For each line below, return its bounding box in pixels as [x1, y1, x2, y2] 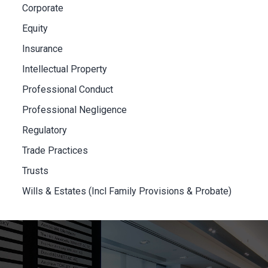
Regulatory [22, 124, 67, 136]
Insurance [22, 42, 63, 54]
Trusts [22, 165, 48, 176]
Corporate [22, 2, 63, 14]
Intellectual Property [22, 63, 107, 75]
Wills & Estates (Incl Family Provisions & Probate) [22, 185, 232, 197]
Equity [22, 22, 48, 34]
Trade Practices [22, 144, 88, 156]
